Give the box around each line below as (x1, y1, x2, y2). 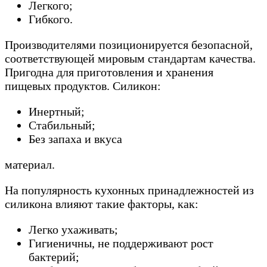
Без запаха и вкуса (29, 132, 122, 146)
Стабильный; (29, 119, 95, 132)
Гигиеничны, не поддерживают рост (29, 237, 213, 250)
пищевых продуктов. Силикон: (5, 79, 161, 93)
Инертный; (29, 105, 85, 119)
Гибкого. (29, 13, 73, 26)
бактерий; (29, 250, 79, 264)
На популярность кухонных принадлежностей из (5, 184, 254, 197)
